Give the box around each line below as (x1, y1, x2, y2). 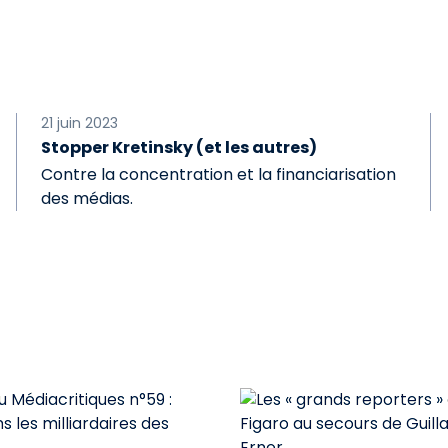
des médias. (41, 187, 134, 210)
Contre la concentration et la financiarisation (41, 163, 397, 186)
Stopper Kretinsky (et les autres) (41, 136, 318, 159)
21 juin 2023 (41, 113, 119, 133)
